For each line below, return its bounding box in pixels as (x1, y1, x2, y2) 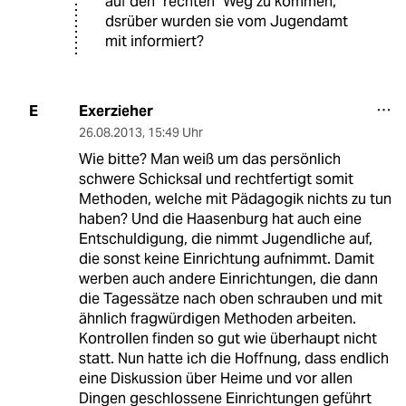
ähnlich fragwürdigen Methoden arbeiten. (78, 308, 356, 328)
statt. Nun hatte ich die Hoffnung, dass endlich (78, 348, 389, 368)
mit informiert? (105, 31, 204, 51)
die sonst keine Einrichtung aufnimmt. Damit (78, 248, 374, 268)
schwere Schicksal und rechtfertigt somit (78, 169, 353, 188)
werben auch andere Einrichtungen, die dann (78, 268, 378, 288)
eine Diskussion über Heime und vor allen (78, 368, 353, 388)
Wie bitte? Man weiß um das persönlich (78, 149, 341, 169)
